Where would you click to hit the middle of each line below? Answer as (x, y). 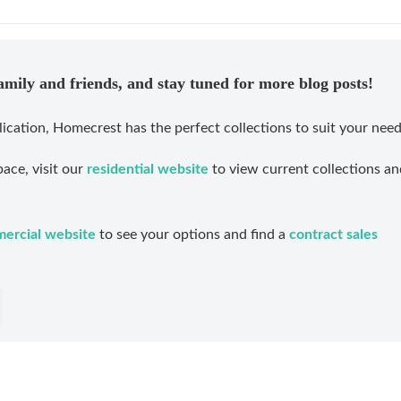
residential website (148, 169)
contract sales (333, 235)
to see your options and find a (192, 235)
